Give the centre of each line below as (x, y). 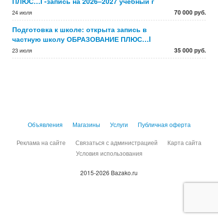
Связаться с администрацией (117, 142)
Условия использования (109, 153)
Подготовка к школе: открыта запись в (80, 29)
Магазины (86, 124)
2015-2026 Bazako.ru (109, 173)
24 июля (22, 12)
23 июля (22, 50)
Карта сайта (184, 142)
